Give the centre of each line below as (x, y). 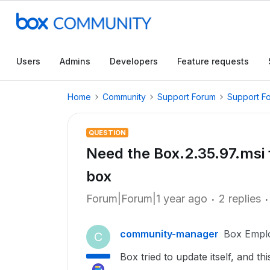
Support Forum (187, 97)
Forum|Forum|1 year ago (147, 199)
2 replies (240, 199)
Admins (75, 61)
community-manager (169, 234)
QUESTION (107, 133)
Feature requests (213, 61)
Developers (134, 61)
